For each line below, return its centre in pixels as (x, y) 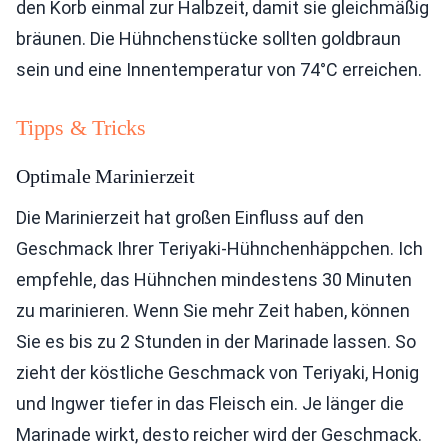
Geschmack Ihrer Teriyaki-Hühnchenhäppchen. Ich (219, 248)
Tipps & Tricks (81, 127)
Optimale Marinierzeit (105, 176)
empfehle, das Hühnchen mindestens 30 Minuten (214, 279)
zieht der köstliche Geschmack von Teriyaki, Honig (217, 372)
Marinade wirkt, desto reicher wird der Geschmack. (219, 434)
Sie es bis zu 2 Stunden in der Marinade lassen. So (216, 341)
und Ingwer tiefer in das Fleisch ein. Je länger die (210, 403)
